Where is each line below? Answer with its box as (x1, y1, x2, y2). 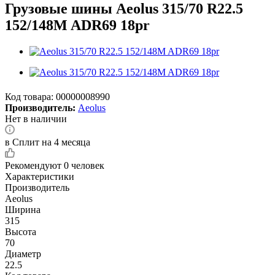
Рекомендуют (5, 160, 64, 171)
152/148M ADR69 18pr (5, 17, 150, 33)
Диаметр (5, 248, 41, 259)
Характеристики (5, 171, 74, 182)
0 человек (64, 160, 104, 171)
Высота (5, 226, 36, 237)
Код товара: (5, 91, 53, 102)
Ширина (5, 204, 41, 215)
